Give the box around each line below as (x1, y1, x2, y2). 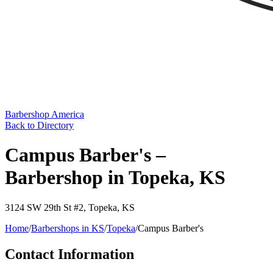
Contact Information (5, 246, 134, 262)
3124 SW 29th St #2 (5, 202, 83, 213)
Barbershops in (31, 222, 91, 233)
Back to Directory (5, 120, 74, 130)
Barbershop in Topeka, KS (5, 166, 225, 189)
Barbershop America (5, 109, 84, 119)
